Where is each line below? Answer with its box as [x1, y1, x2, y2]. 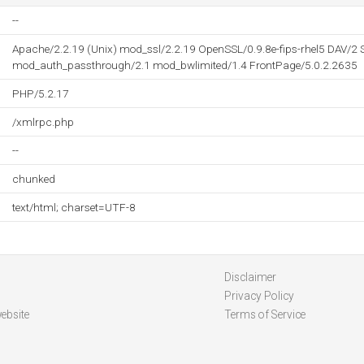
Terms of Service [223, 308, 305, 321]
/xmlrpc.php [12, 115, 74, 128]
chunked [12, 172, 55, 185]
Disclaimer [223, 271, 276, 284]
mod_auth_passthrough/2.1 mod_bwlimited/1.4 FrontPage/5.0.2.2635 [12, 58, 357, 71]
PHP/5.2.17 [12, 87, 69, 100]
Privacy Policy [223, 289, 294, 302]
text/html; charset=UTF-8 [12, 201, 136, 214]
